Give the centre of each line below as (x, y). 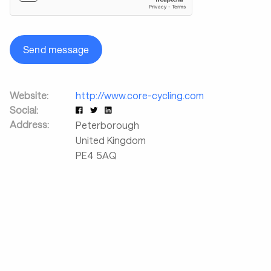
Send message (56, 50)
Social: (24, 110)
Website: (29, 95)
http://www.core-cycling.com (140, 95)
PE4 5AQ (96, 155)
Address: (29, 124)
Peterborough (107, 125)
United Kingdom (111, 140)
